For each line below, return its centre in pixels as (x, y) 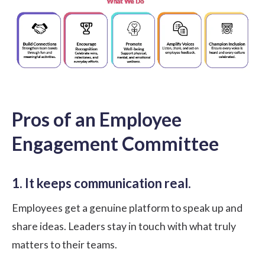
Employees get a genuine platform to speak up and (127, 208)
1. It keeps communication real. (101, 183)
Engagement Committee (115, 143)
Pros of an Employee (97, 119)
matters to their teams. (64, 244)
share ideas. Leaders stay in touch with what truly (124, 226)
